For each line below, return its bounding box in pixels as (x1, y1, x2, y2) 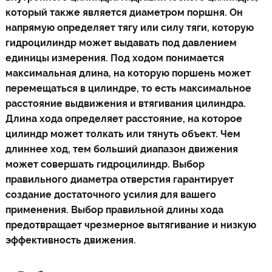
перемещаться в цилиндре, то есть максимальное (5, 83, 251, 94)
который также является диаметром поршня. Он (5, 7, 243, 18)
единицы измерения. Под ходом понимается (5, 52, 224, 64)
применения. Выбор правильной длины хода (5, 204, 223, 216)
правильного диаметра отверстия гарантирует (5, 174, 234, 185)
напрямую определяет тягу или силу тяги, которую (5, 22, 254, 33)
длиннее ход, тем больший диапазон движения (5, 143, 238, 155)
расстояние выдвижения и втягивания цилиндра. (5, 98, 246, 109)
